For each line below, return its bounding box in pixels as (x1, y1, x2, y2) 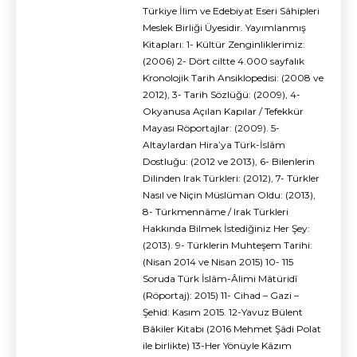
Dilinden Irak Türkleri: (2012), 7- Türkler (143, 172, 320, 185)
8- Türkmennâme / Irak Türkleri (143, 206, 288, 218)
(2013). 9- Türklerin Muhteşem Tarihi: (143, 239, 312, 252)
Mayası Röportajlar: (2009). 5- (143, 122, 280, 135)
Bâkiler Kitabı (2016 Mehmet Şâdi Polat (143, 323, 321, 335)
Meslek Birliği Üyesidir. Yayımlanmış (143, 22, 306, 34)
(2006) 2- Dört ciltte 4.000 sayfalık (143, 55, 304, 68)
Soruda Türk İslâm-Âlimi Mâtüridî (143, 273, 297, 285)
